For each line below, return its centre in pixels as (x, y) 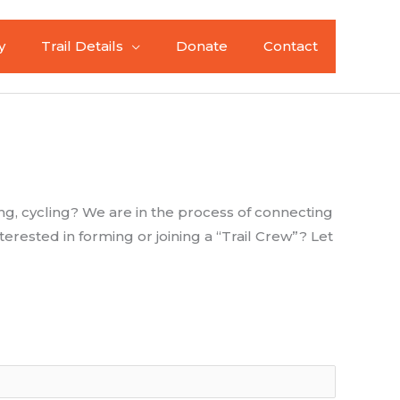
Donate (202, 46)
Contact (291, 46)
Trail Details (82, 46)
